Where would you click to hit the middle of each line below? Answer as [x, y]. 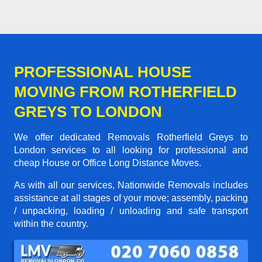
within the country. [51, 223]
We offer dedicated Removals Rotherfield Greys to [131, 137]
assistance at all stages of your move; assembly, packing [131, 198]
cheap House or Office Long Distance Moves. [108, 163]
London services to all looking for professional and [131, 150]
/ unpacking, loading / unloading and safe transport [131, 211]
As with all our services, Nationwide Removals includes [131, 185]
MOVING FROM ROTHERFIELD [125, 92]
